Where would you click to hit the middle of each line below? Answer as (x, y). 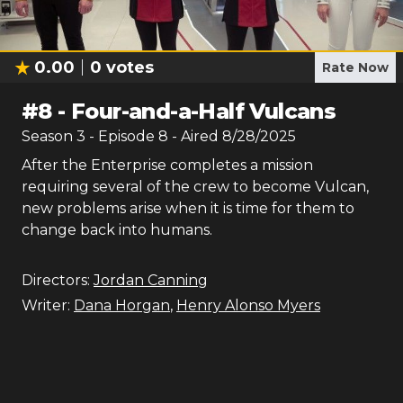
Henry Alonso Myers (248, 305)
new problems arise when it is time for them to (188, 208)
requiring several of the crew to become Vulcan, (195, 187)
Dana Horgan (122, 305)
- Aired (193, 136)
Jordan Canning (151, 280)
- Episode (124, 136)
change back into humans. (117, 230)
